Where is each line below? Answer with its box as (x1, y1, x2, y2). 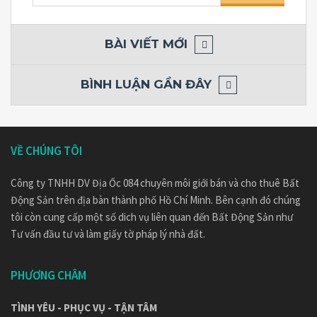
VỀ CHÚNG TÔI (11, 143, 82, 158)
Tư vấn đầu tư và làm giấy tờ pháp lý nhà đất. (11, 227, 205, 241)
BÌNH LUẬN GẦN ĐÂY (80, 77, 212, 91)
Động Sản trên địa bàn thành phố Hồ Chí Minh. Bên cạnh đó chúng (11, 193, 301, 207)
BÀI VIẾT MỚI (104, 37, 188, 51)
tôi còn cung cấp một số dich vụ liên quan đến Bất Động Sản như (11, 210, 293, 224)
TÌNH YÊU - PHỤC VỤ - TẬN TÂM (11, 301, 157, 314)
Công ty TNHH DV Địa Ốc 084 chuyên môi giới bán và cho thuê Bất (11, 176, 299, 190)
